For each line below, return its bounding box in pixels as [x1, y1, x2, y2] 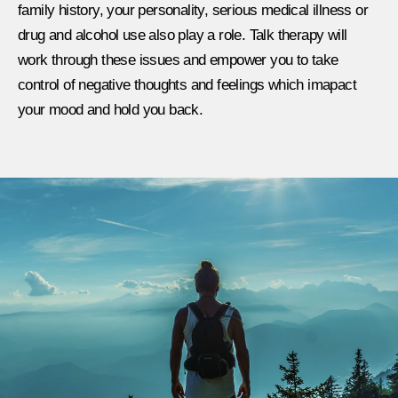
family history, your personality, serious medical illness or [18, 2, 368, 20]
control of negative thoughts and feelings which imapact [18, 76, 356, 94]
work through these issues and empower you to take [18, 52, 338, 69]
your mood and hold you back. [18, 101, 203, 119]
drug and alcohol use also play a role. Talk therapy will [18, 27, 347, 44]
